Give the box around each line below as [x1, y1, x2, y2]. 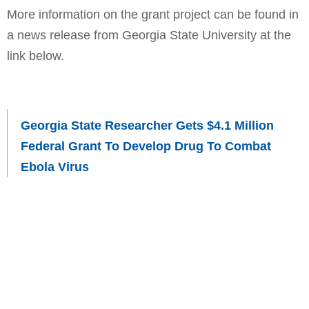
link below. [7, 48, 64, 63]
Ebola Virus [21, 159, 89, 174]
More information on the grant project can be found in [7, 7, 299, 21]
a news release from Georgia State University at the [7, 28, 291, 42]
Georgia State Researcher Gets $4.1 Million [21, 118, 274, 132]
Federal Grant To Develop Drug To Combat [21, 139, 271, 153]
